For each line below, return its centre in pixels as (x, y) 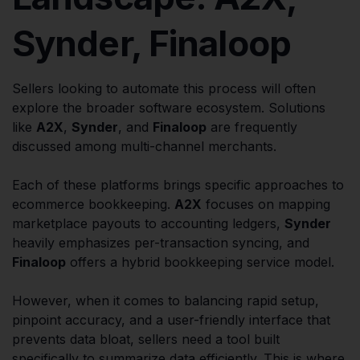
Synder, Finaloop (151, 43)
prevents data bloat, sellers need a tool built (146, 339)
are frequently (252, 127)
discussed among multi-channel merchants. (144, 146)
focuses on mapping (266, 204)
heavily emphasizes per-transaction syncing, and (161, 242)
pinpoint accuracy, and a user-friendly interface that (171, 319)
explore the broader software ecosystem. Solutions (169, 107)
